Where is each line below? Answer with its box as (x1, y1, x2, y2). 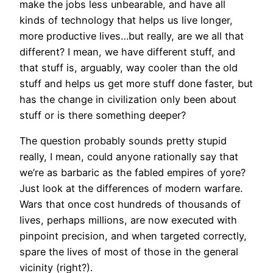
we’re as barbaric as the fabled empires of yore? (19, 166, 246, 179)
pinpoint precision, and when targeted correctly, (19, 230, 247, 243)
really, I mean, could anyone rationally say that (19, 151, 238, 163)
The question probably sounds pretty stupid (19, 135, 227, 147)
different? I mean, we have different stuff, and (19, 46, 235, 58)
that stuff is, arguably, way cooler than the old (19, 62, 238, 74)
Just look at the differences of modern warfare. (19, 182, 243, 195)
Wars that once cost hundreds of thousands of (19, 198, 241, 211)
